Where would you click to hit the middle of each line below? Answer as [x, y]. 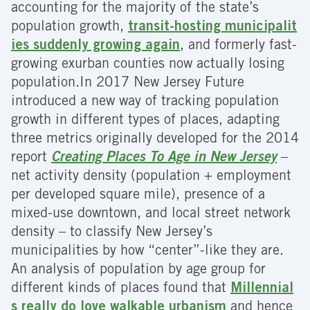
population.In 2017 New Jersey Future [128, 84]
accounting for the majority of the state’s [135, 9]
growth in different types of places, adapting [145, 121]
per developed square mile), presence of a [138, 196]
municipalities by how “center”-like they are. [147, 252]
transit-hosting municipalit [212, 28]
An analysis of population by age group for [138, 271]
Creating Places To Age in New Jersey [164, 159]
